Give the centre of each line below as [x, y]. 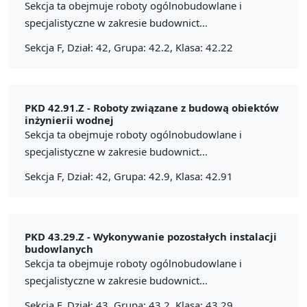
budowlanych [59, 248]
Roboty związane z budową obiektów [186, 107]
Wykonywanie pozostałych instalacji [185, 236]
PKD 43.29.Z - [59, 236]
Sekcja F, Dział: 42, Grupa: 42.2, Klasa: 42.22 [129, 47]
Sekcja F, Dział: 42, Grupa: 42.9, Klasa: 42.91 [129, 176]
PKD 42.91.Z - [59, 107]
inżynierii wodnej [69, 120]
